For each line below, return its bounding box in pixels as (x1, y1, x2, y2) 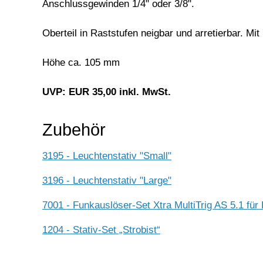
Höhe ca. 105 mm (42, 56, 120, 68)
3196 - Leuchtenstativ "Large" (42, 175, 171, 187)
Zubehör (42, 120, 106, 139)
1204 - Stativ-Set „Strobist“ (42, 224, 160, 236)
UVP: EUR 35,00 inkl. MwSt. (42, 86, 171, 97)
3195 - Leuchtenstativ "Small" (42, 150, 171, 162)
